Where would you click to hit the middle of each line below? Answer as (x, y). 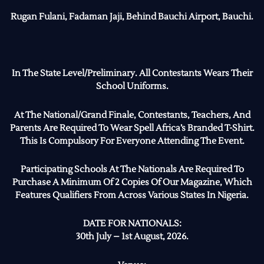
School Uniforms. (132, 87)
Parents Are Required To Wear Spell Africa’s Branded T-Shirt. (132, 128)
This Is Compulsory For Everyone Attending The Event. (132, 141)
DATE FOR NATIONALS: (132, 224)
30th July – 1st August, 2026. (132, 237)
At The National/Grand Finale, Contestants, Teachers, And (132, 115)
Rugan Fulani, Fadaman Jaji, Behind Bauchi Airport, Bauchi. (132, 16)
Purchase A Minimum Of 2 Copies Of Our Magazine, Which (132, 182)
